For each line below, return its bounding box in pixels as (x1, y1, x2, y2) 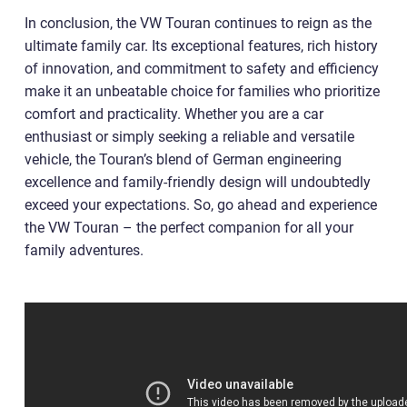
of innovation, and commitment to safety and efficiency (25, 59, 379, 77)
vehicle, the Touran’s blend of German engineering (25, 150, 342, 168)
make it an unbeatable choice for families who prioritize (25, 82, 380, 100)
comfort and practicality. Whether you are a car (25, 104, 323, 123)
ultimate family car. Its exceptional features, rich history (25, 36, 378, 55)
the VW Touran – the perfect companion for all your (25, 218, 353, 236)
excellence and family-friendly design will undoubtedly (25, 173, 371, 191)
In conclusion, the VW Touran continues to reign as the (25, 14, 372, 32)
